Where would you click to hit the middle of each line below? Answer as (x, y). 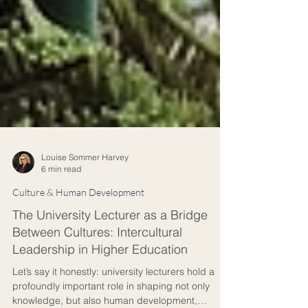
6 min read (61, 240)
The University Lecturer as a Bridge (110, 286)
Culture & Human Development (78, 264)
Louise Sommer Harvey (85, 229)
